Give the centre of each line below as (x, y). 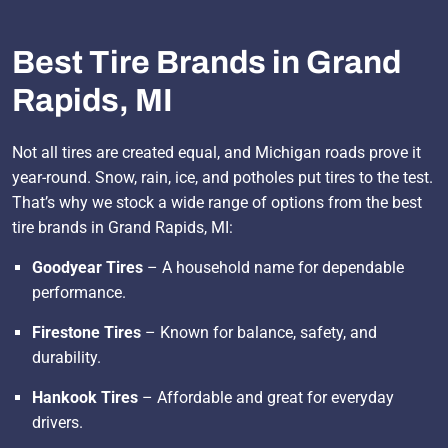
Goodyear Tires (87, 267)
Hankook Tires (85, 397)
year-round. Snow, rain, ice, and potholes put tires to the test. (222, 177)
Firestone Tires (86, 332)
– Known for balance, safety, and (259, 332)
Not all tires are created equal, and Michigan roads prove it (216, 152)
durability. (66, 357)
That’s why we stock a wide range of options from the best (217, 202)
